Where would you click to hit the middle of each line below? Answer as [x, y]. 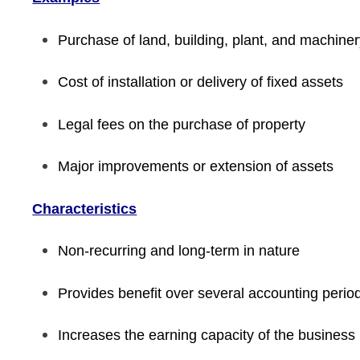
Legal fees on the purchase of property [182, 124]
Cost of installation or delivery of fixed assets [201, 82]
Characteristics [85, 209]
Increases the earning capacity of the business [207, 335]
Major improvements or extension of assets [196, 166]
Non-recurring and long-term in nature [179, 251]
